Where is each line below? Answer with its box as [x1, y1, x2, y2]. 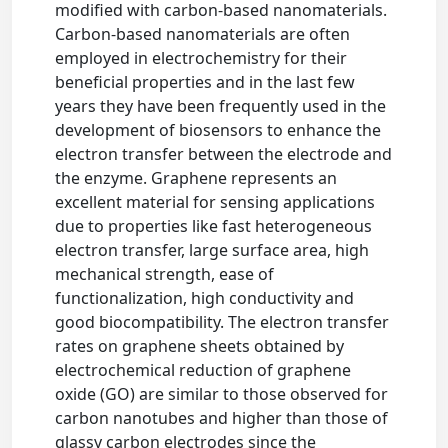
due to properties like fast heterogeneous [55, 215, 373, 237]
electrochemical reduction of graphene [55, 359, 352, 381]
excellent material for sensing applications [55, 191, 376, 213]
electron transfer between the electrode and [55, 143, 393, 165]
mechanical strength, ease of [55, 263, 275, 285]
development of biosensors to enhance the [55, 119, 382, 141]
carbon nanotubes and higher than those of [55, 407, 389, 429]
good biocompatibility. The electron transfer [55, 311, 390, 333]
